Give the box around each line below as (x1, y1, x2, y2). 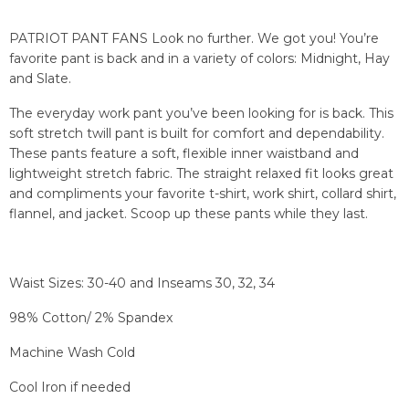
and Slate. (9, 70, 71, 88)
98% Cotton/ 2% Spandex (9, 309, 173, 327)
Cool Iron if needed (9, 379, 131, 396)
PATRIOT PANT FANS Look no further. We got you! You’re (9, 30, 379, 47)
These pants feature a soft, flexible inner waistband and (9, 145, 359, 163)
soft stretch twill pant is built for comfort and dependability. (9, 125, 384, 142)
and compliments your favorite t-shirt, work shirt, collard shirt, (9, 185, 396, 203)
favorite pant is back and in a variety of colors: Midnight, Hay (9, 50, 390, 68)
